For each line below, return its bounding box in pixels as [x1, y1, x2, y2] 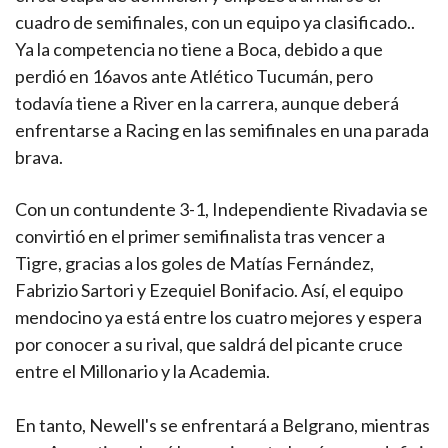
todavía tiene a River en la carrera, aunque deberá [15, 92, 399, 115]
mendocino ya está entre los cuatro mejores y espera [15, 306, 422, 329]
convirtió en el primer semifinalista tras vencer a [15, 225, 385, 248]
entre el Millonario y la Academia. [15, 360, 270, 383]
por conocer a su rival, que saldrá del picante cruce [15, 333, 403, 356]
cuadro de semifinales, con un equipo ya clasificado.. [15, 11, 415, 34]
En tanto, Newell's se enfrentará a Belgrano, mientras [15, 414, 430, 437]
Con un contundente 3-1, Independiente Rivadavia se [15, 198, 428, 221]
